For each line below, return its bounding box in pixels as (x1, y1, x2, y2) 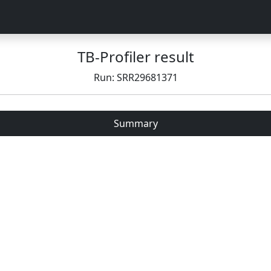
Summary (113, 117, 158, 130)
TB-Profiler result (77, 47, 194, 67)
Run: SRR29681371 (93, 71, 178, 84)
